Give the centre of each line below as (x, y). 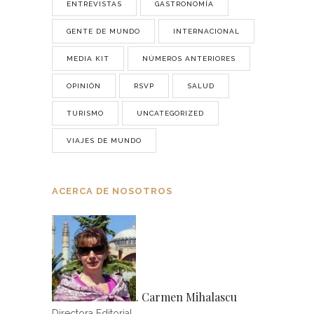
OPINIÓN (84, 86)
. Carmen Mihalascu (186, 296)
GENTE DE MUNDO (103, 32)
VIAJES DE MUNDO (104, 141)
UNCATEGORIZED (170, 114)
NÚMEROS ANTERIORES (189, 59)
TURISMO (85, 114)
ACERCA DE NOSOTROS (112, 191)
